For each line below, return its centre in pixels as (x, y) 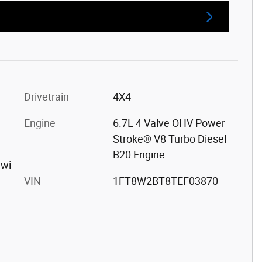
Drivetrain (46, 97)
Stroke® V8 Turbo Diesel (169, 139)
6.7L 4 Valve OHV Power (169, 123)
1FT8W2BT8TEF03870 (165, 181)
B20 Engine (139, 155)
